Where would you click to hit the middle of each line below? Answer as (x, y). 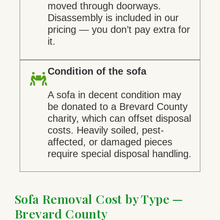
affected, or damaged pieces (110, 142)
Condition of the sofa (97, 71)
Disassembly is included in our (113, 18)
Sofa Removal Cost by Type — (99, 199)
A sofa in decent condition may (115, 95)
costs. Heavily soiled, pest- (106, 130)
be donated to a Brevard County (118, 106)
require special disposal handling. (120, 153)
